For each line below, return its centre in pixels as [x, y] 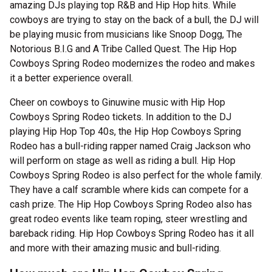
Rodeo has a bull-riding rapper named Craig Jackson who [130, 146]
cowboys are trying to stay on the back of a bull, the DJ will [134, 20]
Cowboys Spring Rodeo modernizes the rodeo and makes [132, 63]
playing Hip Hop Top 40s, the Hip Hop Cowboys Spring [125, 131]
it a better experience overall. [71, 78]
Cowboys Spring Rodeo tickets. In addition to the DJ [121, 117]
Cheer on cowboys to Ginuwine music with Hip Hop [117, 102]
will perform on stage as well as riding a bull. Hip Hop [123, 161]
